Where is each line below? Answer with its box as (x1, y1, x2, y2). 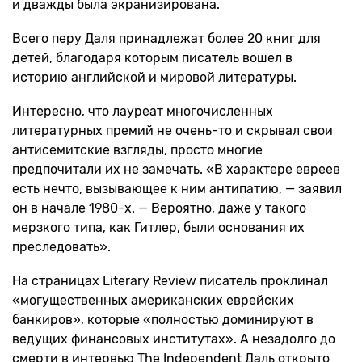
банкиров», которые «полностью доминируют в (12, 312, 314, 327)
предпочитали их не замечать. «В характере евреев (12, 162, 340, 177)
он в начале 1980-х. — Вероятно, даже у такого (12, 200, 306, 216)
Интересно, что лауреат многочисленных (12, 103, 273, 119)
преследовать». (12, 239, 111, 255)
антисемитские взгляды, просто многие (12, 142, 263, 158)
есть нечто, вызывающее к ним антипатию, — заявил (12, 181, 342, 196)
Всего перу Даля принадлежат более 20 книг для (12, 31, 321, 46)
